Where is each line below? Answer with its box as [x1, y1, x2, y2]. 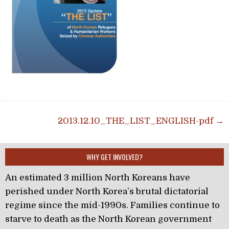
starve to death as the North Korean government [5, 214, 212, 224]
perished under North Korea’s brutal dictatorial [5, 186, 209, 196]
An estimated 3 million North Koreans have [5, 172, 190, 182]
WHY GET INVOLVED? [86, 151, 143, 162]
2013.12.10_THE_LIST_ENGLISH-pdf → [58, 116, 224, 126]
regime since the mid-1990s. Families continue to [5, 200, 220, 210]
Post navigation [5, 111, 96, 128]
